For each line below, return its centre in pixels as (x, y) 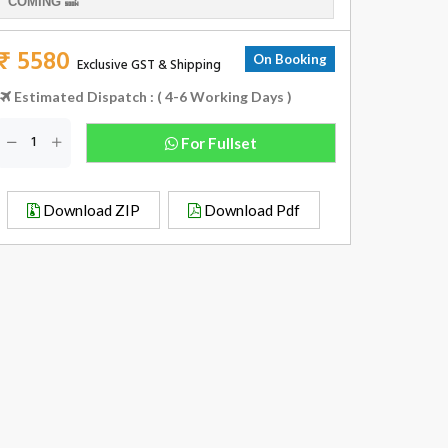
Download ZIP (89, 209)
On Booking (289, 58)
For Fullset (217, 142)
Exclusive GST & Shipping (149, 65)
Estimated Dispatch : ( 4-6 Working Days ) (151, 96)
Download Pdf (250, 209)
